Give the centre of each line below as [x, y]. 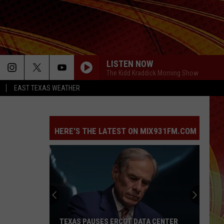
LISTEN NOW [130, 63]
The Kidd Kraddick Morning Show [152, 73]
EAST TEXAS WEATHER [47, 88]
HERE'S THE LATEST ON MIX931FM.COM [125, 131]
